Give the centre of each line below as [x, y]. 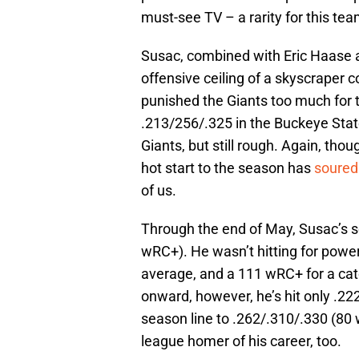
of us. [159, 191]
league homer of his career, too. [241, 341]
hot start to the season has [228, 168]
